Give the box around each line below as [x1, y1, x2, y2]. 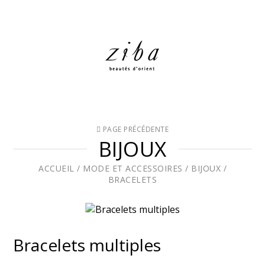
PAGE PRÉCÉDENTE [101, 124, 169, 134]
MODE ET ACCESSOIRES [83, 163, 183, 174]
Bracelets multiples [13, 234, 161, 256]
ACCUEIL [38, 163, 75, 174]
